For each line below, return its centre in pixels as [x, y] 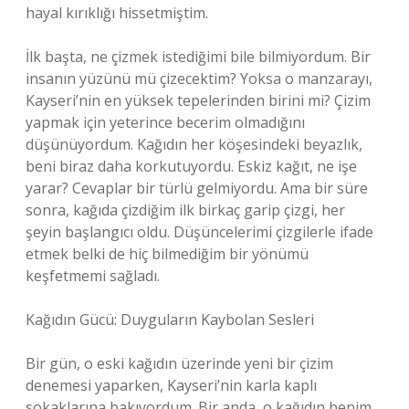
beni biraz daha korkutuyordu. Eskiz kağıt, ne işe [191, 166]
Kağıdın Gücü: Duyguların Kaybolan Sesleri [170, 320]
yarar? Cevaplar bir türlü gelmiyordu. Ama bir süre [197, 188]
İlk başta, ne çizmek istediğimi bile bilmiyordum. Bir [198, 57]
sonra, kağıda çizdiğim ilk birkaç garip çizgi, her [185, 210]
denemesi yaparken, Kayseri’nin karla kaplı [171, 385]
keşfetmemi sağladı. [93, 276]
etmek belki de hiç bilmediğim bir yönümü [167, 254]
